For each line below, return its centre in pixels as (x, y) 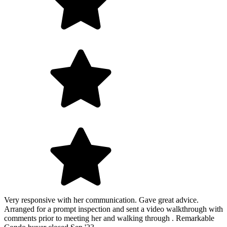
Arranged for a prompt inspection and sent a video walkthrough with (113, 209)
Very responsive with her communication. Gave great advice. (101, 200)
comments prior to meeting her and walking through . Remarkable (109, 218)
